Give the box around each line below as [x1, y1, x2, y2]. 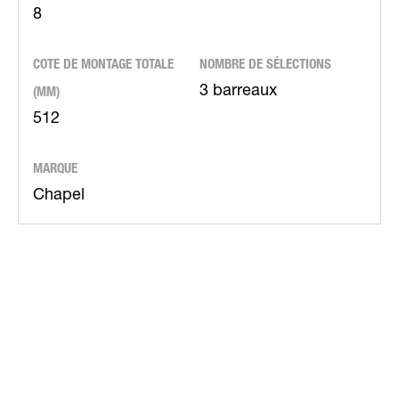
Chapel [33, 188, 85, 204]
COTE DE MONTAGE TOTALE [33, 55, 174, 72]
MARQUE [33, 159, 77, 176]
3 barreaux [199, 84, 277, 100]
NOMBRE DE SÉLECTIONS [199, 55, 331, 72]
